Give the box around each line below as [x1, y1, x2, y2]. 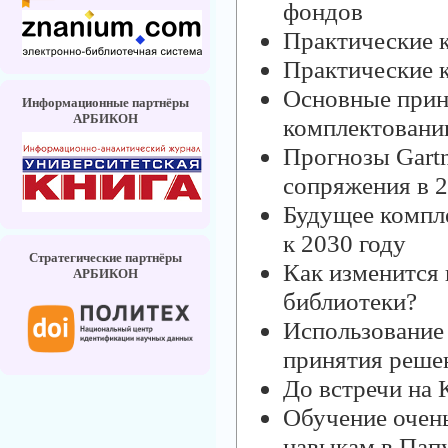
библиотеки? [283, 286, 417, 315]
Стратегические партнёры [28, 249, 182, 265]
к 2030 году [283, 228, 406, 257]
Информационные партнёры [21, 94, 189, 110]
